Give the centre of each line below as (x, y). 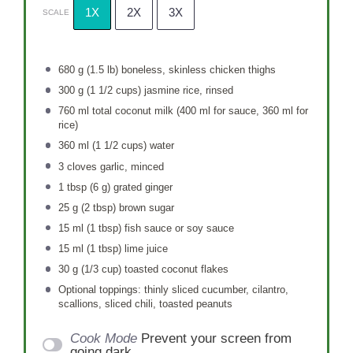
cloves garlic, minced (113, 166)
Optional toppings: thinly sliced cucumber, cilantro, (173, 290)
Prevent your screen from (217, 338)
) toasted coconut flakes (173, 269)
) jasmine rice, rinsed (185, 91)
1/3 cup (101, 269)
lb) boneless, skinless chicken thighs (190, 70)
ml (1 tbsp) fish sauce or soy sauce (151, 228)
